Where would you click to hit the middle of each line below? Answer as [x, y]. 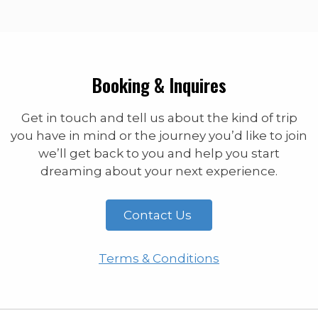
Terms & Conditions [159, 258]
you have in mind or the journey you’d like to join [159, 136]
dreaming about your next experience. [159, 171]
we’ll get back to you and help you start [159, 153]
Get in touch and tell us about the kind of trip [159, 118]
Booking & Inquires [159, 84]
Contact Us [159, 215]
